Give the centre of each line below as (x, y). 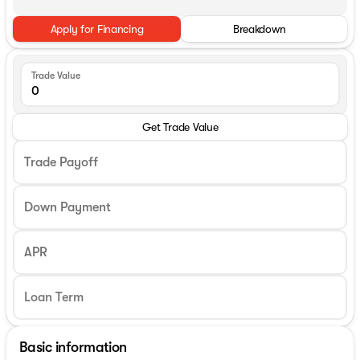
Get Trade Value (180, 127)
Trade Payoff (61, 163)
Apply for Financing (97, 29)
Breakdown (259, 29)
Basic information (73, 348)
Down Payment (67, 208)
